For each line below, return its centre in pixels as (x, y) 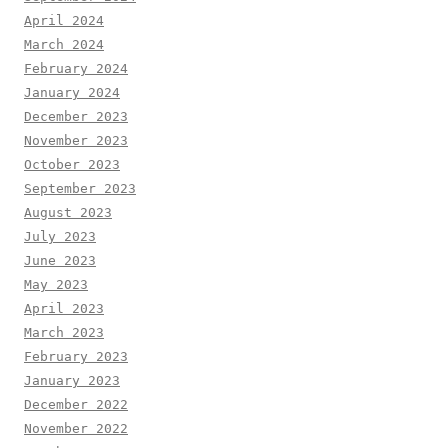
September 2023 (80, 189)
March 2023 (64, 333)
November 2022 (76, 429)
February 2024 (76, 69)
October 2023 (72, 165)
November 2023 (76, 141)
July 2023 (60, 237)
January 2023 (72, 381)
